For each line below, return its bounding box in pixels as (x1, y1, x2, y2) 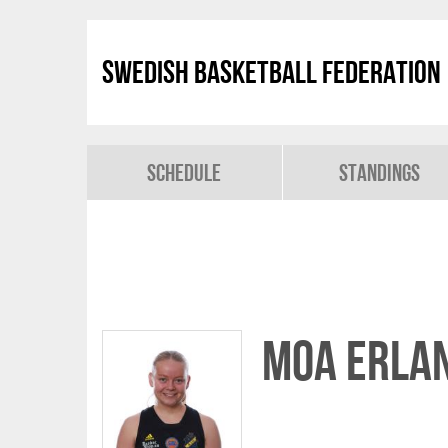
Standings (339, 159, 421, 186)
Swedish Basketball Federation (102, 54, 441, 90)
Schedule (147, 159, 222, 186)
